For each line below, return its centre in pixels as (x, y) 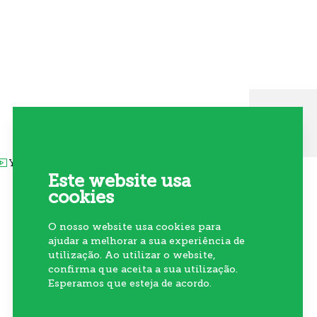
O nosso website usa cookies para (134, 227)
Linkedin (91, 163)
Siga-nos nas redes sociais (151, 138)
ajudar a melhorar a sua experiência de (146, 241)
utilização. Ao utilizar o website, (132, 255)
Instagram (156, 163)
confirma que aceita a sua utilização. (143, 269)
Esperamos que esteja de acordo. (130, 283)
